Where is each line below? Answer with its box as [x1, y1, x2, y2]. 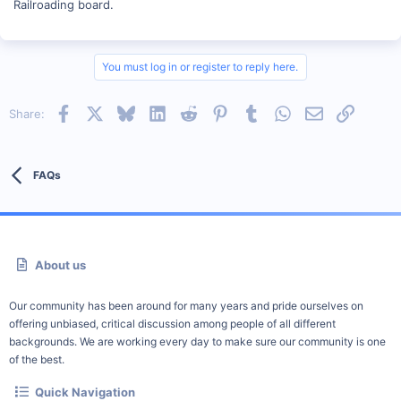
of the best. [9, 353, 64, 366]
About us [35, 258, 87, 272]
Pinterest [227, 104, 279, 119]
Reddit [196, 104, 233, 119]
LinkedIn [165, 104, 212, 119]
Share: [9, 106, 45, 121]
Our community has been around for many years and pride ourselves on [9, 299, 363, 312]
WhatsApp [290, 104, 348, 119]
